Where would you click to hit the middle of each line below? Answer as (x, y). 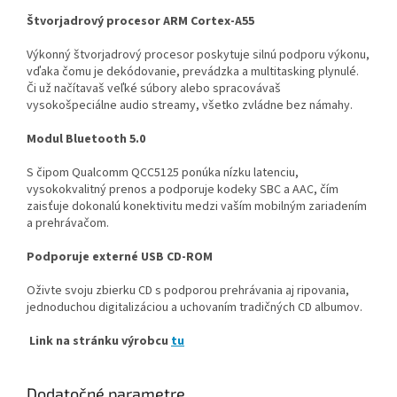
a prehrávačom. (68, 223)
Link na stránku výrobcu (100, 341)
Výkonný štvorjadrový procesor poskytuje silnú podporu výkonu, (198, 54)
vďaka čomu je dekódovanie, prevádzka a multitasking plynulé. (193, 71)
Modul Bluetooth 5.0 (86, 139)
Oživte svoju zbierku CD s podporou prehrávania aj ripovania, (188, 290)
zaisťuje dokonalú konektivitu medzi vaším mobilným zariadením (197, 206)
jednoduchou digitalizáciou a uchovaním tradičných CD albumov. (195, 307)
